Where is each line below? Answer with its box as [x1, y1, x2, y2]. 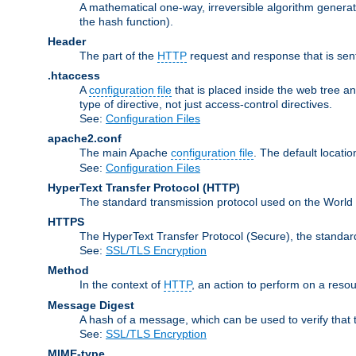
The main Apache [79, 145, 171, 159]
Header [48, 34, 86, 48]
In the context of [79, 277, 164, 291]
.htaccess [48, 68, 100, 82]
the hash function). [79, 14, 173, 28]
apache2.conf [48, 131, 122, 145]
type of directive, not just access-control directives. [79, 97, 332, 110]
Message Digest [48, 298, 134, 311]
